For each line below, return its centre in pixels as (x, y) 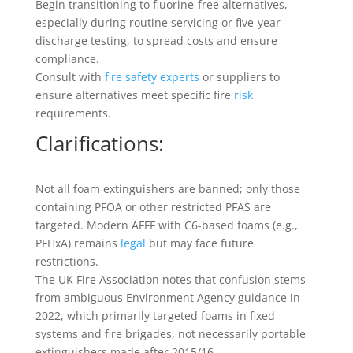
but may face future (199, 243)
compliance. (67, 59)
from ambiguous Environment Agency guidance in (167, 297)
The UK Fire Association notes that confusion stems (170, 279)
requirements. (73, 113)
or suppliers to (239, 77)
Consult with (70, 77)
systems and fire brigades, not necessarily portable (170, 334)
